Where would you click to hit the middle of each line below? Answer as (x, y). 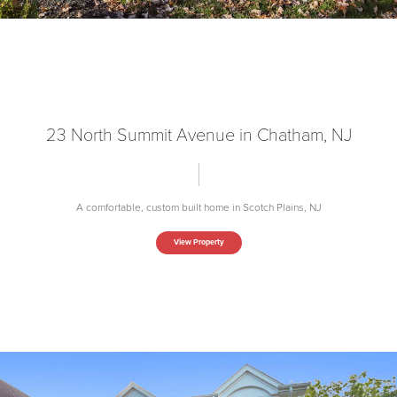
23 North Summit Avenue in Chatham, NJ (198, 135)
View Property (198, 242)
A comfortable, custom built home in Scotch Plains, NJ (198, 207)
